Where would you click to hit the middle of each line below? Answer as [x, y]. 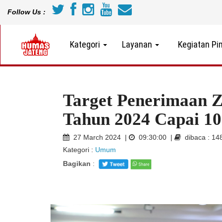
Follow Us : [27, 12]
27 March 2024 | [99, 138]
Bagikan [77, 164]
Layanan [138, 44]
